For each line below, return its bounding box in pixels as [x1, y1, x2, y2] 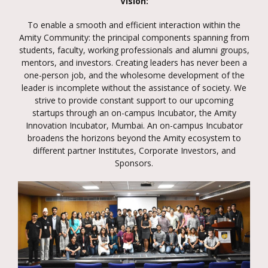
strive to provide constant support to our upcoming [35, 94, 233, 106]
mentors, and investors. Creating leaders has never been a [21, 56, 247, 68]
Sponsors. [115, 157, 153, 169]
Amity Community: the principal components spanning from [19, 31, 249, 43]
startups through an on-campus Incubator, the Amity [32, 106, 236, 118]
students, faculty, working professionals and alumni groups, [19, 44, 249, 56]
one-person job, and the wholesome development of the [23, 69, 245, 81]
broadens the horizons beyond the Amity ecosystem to [27, 132, 241, 144]
